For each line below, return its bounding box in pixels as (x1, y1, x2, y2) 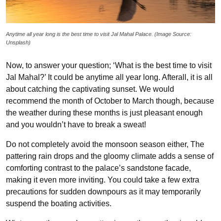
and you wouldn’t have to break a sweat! (6, 120, 146, 129)
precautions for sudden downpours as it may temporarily (6, 187, 201, 196)
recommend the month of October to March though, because (6, 96, 214, 105)
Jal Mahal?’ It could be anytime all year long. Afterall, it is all (6, 73, 213, 81)
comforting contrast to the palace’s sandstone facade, (6, 163, 191, 172)
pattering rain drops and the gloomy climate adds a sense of (6, 151, 214, 160)
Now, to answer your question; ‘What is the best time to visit (6, 61, 212, 70)
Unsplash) (6, 39, 31, 45)
